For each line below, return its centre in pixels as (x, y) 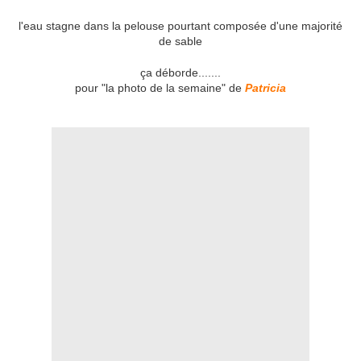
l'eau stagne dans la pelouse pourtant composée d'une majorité (180, 26)
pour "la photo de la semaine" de (160, 88)
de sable (180, 41)
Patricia (266, 88)
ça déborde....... (180, 73)
